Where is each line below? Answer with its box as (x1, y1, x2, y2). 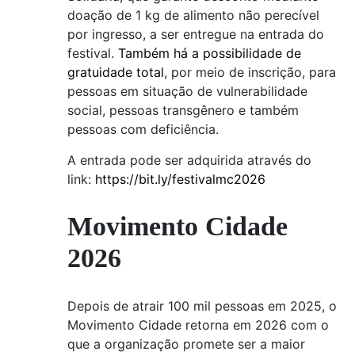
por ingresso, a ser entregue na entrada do (67, 26, 324, 42)
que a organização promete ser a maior (67, 336, 305, 353)
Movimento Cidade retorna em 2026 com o (67, 317, 329, 334)
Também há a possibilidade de (118, 45, 301, 61)
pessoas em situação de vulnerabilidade (67, 83, 307, 99)
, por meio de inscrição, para (164, 64, 336, 80)
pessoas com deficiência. (67, 121, 219, 137)
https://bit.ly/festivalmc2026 (95, 171, 265, 187)
